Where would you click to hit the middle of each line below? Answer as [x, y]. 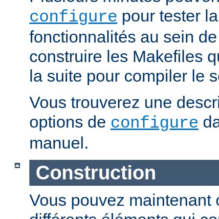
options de [70, 122]
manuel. [59, 143]
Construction [96, 173]
